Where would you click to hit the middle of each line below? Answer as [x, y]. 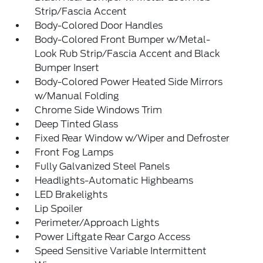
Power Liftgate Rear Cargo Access [113, 237]
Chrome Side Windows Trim [99, 110]
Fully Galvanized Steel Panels [102, 167]
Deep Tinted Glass [77, 124]
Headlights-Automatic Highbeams [114, 181]
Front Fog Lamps [74, 153]
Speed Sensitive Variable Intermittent [121, 251]
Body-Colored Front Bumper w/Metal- [123, 40]
